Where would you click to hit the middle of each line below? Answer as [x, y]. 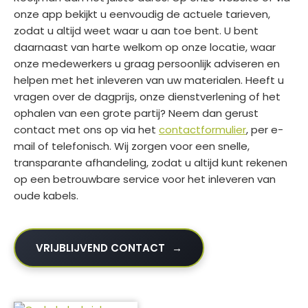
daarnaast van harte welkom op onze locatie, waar [145, 47]
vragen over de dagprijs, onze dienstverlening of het [147, 97]
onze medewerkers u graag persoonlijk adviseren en [147, 64]
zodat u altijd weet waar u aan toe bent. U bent [136, 31]
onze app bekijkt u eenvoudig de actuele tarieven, [142, 14]
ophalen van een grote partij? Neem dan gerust [136, 113]
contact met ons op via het [86, 130]
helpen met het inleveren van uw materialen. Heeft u [149, 80]
